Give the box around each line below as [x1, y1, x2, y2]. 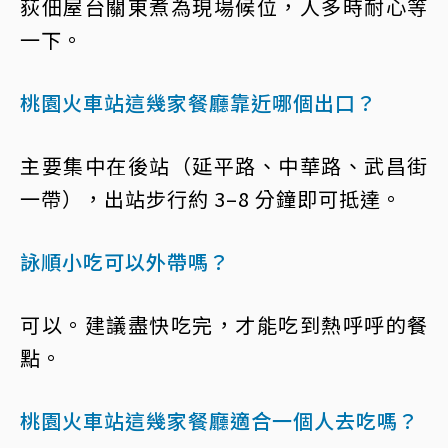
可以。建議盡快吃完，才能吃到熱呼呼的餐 [20, 310, 428, 339]
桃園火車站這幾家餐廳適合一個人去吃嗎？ [20, 406, 419, 435]
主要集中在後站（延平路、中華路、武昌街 [20, 151, 428, 180]
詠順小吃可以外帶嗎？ [20, 247, 230, 276]
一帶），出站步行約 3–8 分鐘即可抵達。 [20, 184, 402, 213]
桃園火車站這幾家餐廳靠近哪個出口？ [20, 88, 377, 117]
